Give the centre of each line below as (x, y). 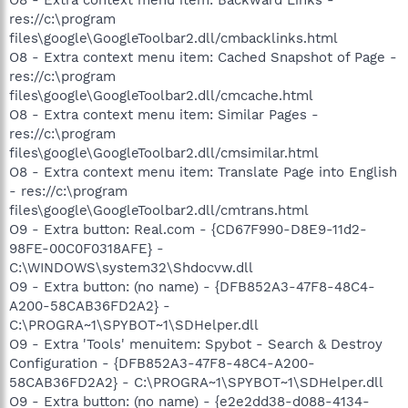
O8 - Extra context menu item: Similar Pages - (164, 114)
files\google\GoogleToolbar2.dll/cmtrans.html (159, 210)
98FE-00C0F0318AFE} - (87, 248)
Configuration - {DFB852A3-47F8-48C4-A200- (162, 363)
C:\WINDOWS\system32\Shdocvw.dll (131, 267)
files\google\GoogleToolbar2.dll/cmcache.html (161, 95)
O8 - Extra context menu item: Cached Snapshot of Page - (203, 57)
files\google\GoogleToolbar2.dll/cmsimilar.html (164, 153)
